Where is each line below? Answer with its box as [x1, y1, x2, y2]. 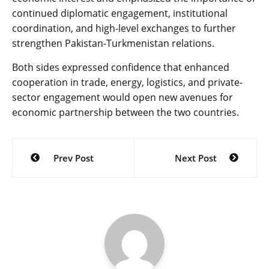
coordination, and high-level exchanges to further [12, 22, 236, 35]
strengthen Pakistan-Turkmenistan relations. [12, 37, 214, 50]
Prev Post [53, 152, 94, 165]
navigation [11, 157, 97, 180]
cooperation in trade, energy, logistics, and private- [12, 76, 243, 89]
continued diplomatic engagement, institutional [12, 7, 228, 20]
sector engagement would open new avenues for [12, 91, 233, 104]
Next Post [174, 152, 217, 165]
